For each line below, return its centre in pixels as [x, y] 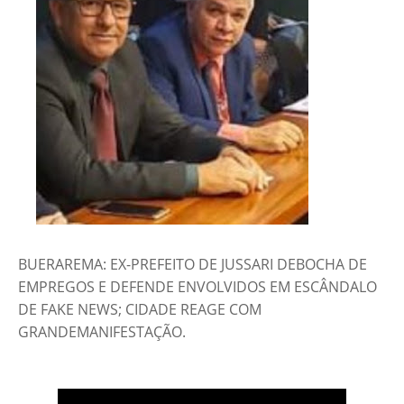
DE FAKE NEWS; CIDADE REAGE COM [140, 310]
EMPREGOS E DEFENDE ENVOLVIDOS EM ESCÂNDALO [197, 287]
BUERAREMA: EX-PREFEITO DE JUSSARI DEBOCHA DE [193, 265]
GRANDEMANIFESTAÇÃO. [102, 332]
